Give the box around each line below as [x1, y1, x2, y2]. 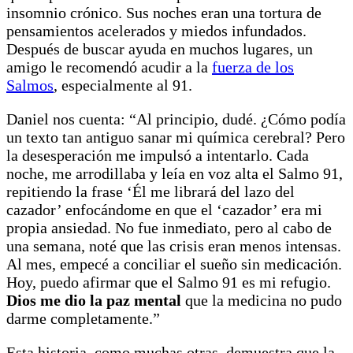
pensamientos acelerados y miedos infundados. [6, 22, 307, 40]
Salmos [6, 76, 54, 95]
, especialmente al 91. [54, 76, 192, 95]
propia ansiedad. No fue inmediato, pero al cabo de [6, 219, 332, 237]
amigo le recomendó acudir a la [6, 58, 212, 76]
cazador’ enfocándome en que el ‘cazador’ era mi [6, 201, 322, 219]
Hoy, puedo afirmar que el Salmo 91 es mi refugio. [6, 273, 331, 292]
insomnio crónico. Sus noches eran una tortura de [6, 4, 321, 22]
